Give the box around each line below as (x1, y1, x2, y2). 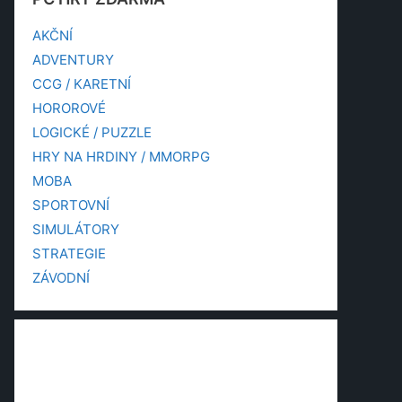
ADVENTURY (32, 51, 114, 69)
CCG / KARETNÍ (32, 75, 131, 93)
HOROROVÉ (32, 100, 106, 118)
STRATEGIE (32, 245, 106, 263)
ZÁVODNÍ (32, 269, 90, 287)
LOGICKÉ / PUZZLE (32, 124, 152, 142)
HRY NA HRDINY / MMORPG (32, 148, 210, 166)
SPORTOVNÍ (32, 197, 109, 214)
